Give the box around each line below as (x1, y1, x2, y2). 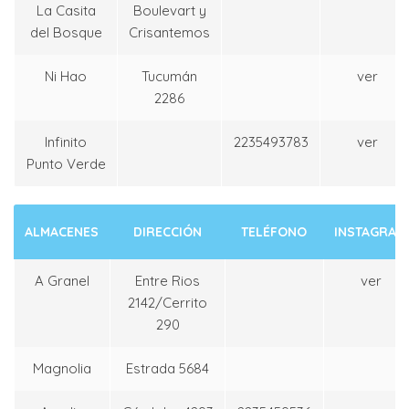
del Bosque (29, 24, 102, 42)
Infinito (45, 133, 87, 152)
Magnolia (33, 360, 91, 378)
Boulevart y (132, 2, 206, 20)
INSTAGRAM (334, 224, 406, 241)
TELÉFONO (241, 224, 307, 241)
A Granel (35, 272, 89, 290)
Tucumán (142, 68, 197, 86)
